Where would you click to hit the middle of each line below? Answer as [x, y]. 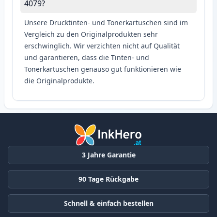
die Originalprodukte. [59, 81]
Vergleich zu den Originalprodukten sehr [91, 34]
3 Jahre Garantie [108, 155]
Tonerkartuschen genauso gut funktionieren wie [103, 69]
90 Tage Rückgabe [108, 179]
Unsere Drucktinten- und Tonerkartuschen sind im [106, 23]
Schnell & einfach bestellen [108, 203]
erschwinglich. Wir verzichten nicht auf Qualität [102, 46]
